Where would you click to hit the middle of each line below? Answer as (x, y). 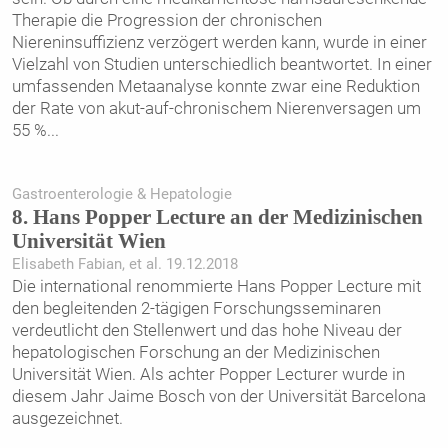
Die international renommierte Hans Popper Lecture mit (216, 285)
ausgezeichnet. (67, 417)
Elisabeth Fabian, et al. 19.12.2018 (124, 263)
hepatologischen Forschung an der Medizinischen (195, 351)
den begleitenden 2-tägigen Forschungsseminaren (196, 307)
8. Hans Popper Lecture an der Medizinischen (217, 216)
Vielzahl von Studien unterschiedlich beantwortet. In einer (221, 63)
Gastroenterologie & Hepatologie (121, 193)
